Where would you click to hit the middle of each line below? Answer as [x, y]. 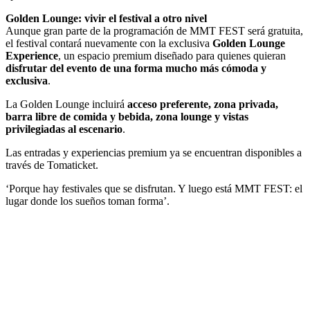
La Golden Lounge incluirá [66, 104]
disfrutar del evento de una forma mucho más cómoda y [136, 69]
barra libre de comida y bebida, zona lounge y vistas [127, 117]
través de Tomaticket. [52, 165]
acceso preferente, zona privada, [203, 104]
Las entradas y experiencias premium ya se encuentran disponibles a [154, 153]
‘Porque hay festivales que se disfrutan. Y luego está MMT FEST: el [154, 189]
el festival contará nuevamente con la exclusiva [109, 44]
